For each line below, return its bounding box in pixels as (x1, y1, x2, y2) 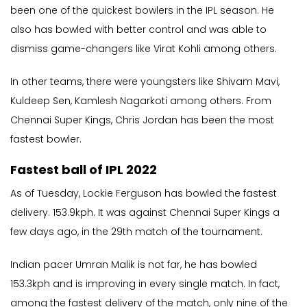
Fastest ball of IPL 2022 (10, 161, 157, 179)
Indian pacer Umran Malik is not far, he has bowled (10, 258, 257, 272)
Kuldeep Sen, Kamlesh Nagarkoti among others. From (10, 94, 271, 108)
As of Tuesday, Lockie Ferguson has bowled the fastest (10, 186, 277, 201)
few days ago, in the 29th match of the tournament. (10, 225, 262, 239)
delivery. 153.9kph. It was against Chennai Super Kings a (10, 206, 280, 220)
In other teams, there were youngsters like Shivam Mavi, (10, 75, 280, 89)
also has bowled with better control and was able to (10, 23, 267, 37)
